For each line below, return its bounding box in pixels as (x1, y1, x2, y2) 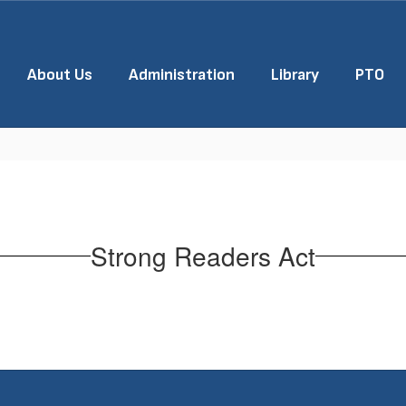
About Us (27, 65, 92, 84)
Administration (129, 65, 235, 84)
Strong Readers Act (91, 237, 315, 274)
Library (271, 65, 319, 84)
